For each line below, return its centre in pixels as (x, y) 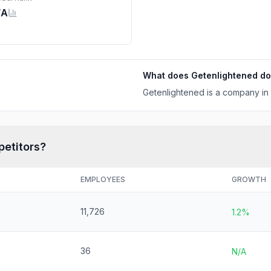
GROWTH (249, 179)
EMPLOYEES (103, 179)
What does (167, 75)
